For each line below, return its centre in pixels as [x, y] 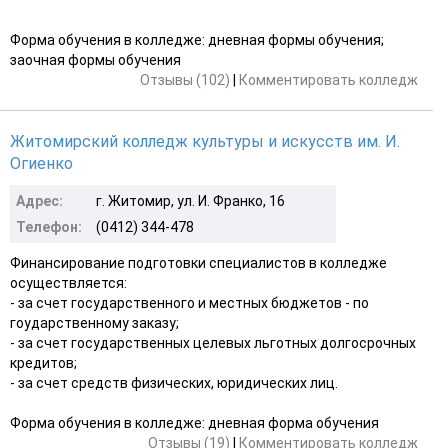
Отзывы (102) [185, 79]
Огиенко [41, 163]
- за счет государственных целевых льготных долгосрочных [213, 342]
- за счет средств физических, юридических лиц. [174, 382]
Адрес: [39, 200]
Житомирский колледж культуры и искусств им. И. [205, 141]
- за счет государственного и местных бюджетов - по [189, 302]
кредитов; [43, 362]
